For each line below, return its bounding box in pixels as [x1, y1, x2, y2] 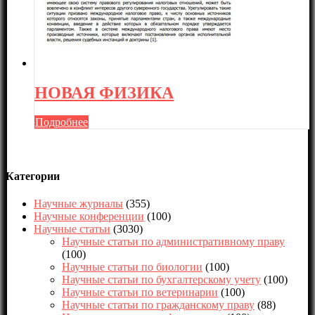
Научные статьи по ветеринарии [62, 285, 218, 298]
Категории [6, 169, 60, 182]
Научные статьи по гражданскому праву [62, 298, 255, 311]
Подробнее [35, 116, 88, 129]
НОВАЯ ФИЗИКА [34, 83, 174, 102]
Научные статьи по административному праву [62, 235, 285, 247]
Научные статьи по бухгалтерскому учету [62, 273, 261, 285]
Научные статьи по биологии [62, 260, 202, 273]
